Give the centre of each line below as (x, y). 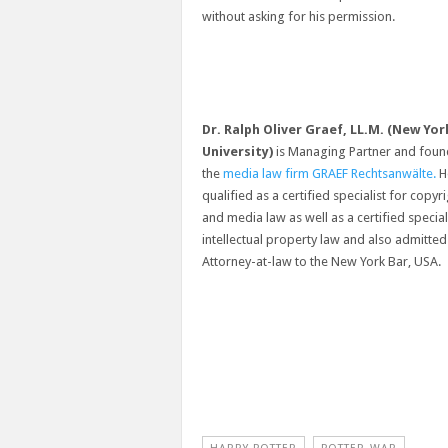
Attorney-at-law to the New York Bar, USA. (321, 261)
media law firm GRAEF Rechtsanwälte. (329, 173)
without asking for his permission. (298, 16)
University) (237, 151)
